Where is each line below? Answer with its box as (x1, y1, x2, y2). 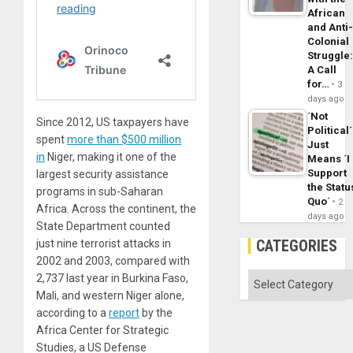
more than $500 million (67, 133, 181, 147)
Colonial (307, 35, 350, 47)
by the (139, 307, 173, 320)
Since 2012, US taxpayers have (36, 116, 189, 129)
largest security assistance (36, 168, 169, 181)
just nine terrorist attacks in (36, 237, 171, 251)
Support (307, 166, 347, 179)
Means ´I (307, 152, 351, 165)
